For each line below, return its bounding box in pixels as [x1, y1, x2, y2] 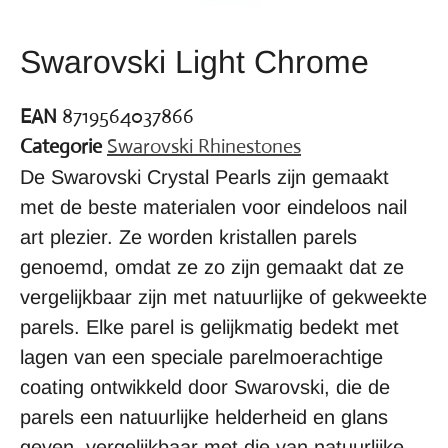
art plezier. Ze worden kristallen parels [20, 225, 357, 248]
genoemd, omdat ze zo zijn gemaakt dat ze [20, 255, 404, 278]
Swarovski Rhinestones [107, 133, 301, 159]
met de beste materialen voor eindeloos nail [20, 195, 407, 218]
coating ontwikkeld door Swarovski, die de [20, 375, 390, 398]
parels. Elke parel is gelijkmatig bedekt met [20, 315, 399, 338]
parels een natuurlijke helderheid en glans [20, 405, 388, 428]
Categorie [20, 133, 102, 159]
